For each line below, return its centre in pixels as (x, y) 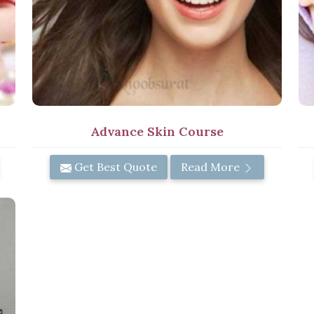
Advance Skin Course (157, 132)
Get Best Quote (114, 167)
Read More (212, 167)
